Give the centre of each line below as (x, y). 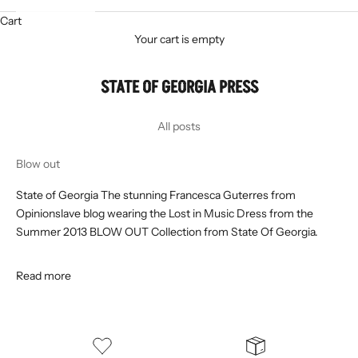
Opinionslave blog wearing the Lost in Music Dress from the (165, 214)
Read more (44, 276)
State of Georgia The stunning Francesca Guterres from (156, 195)
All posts (179, 127)
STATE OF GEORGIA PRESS (179, 88)
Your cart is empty (179, 40)
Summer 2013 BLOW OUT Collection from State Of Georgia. (167, 232)
